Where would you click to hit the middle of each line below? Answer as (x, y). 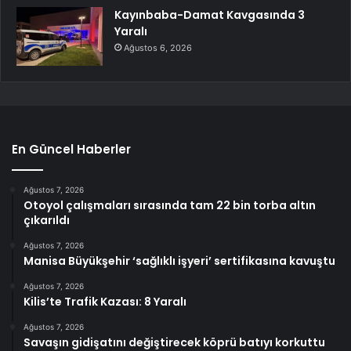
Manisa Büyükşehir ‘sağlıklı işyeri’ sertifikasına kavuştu (179, 261)
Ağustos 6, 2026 (158, 48)
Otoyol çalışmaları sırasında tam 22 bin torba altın (170, 205)
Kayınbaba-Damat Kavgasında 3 (210, 15)
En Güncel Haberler (71, 149)
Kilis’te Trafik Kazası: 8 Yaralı (105, 302)
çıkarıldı (47, 220)
